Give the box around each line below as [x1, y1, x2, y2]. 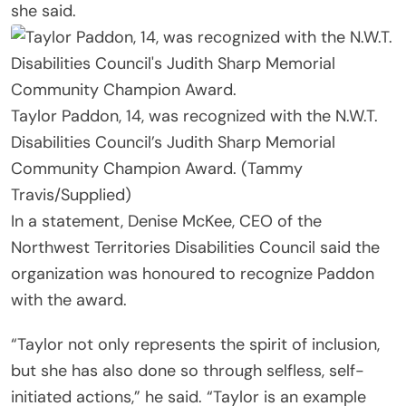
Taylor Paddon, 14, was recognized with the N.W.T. [11, 105, 378, 128]
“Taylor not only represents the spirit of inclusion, [11, 333, 380, 356]
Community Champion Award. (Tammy [11, 158, 303, 180]
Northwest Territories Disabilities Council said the [11, 237, 380, 259]
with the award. [11, 289, 127, 312]
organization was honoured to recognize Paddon [11, 263, 374, 285]
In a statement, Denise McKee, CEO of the [11, 210, 322, 233]
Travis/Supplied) [11, 184, 131, 207]
